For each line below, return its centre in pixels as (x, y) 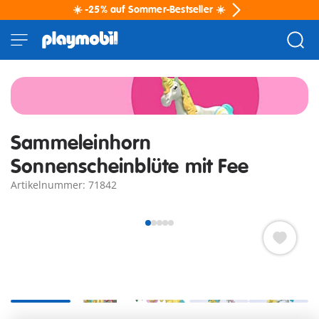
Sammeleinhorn (81, 144)
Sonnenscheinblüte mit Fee (130, 167)
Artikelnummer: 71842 (64, 185)
